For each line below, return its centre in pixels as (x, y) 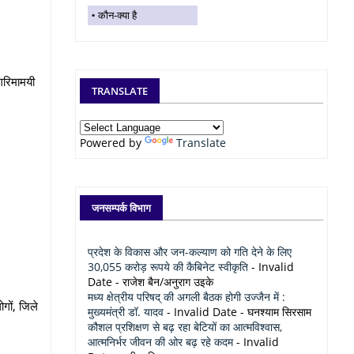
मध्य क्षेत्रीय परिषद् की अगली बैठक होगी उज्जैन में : (186, 297)
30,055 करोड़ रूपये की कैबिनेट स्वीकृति (168, 267)
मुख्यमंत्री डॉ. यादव (126, 312)
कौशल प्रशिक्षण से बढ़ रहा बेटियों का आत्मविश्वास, (185, 327)
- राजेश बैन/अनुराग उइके (163, 282)
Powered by (112, 143)
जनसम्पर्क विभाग (121, 208)
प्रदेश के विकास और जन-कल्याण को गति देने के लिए (190, 252)
